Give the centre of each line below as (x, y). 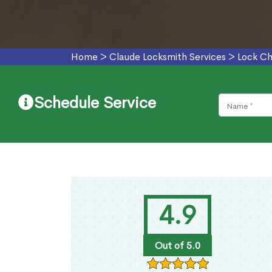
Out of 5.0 (177, 246)
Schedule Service (95, 103)
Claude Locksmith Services (168, 57)
